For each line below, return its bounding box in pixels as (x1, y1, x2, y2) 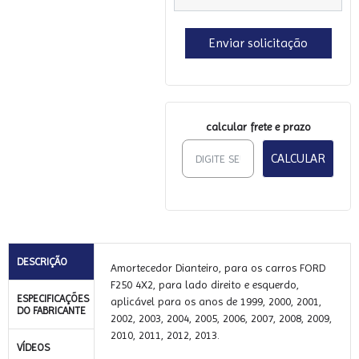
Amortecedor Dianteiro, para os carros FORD (111, 261, 325, 274)
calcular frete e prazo (205, 120, 311, 133)
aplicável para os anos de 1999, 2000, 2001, (111, 295, 321, 308)
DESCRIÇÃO (17, 256, 67, 268)
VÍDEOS (17, 341, 50, 353)
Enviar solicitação (208, 35, 308, 50)
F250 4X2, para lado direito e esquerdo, (111, 278, 299, 291)
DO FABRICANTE (17, 305, 86, 317)
